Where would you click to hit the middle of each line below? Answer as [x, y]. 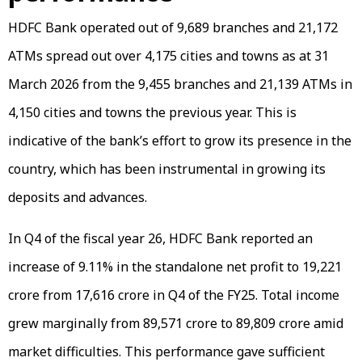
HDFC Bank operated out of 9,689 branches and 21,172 [173, 28]
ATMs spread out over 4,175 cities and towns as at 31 [168, 56]
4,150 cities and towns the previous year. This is [152, 113]
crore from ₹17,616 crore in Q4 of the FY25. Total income [174, 295]
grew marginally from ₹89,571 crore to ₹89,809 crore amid [176, 324]
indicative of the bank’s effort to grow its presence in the [180, 141]
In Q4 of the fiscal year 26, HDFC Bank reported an [160, 239]
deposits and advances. [78, 198]
